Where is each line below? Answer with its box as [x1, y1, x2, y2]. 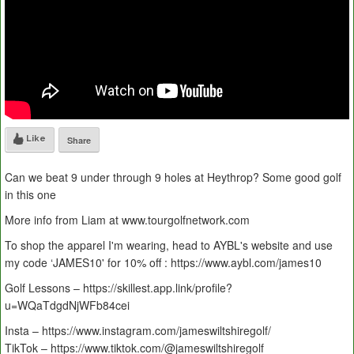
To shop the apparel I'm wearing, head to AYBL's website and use [5, 237, 333, 254]
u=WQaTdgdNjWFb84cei [5, 297, 130, 314]
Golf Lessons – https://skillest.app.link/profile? [5, 280, 232, 296]
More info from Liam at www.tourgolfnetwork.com [5, 212, 250, 228]
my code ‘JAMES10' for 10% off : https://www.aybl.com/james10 [5, 254, 322, 271]
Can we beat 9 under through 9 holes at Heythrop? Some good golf [5, 169, 341, 186]
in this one [5, 186, 56, 203]
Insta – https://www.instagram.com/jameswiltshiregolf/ [5, 322, 271, 339]
